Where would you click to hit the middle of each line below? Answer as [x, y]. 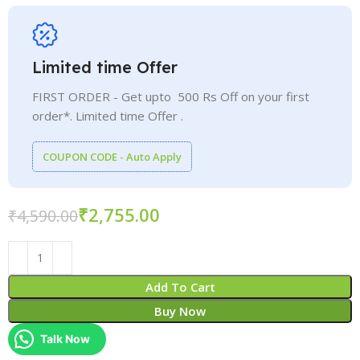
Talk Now [65, 338]
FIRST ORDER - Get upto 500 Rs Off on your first [171, 96]
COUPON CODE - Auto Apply [112, 156]
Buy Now [180, 311]
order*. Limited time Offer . [108, 115]
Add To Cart [180, 286]
